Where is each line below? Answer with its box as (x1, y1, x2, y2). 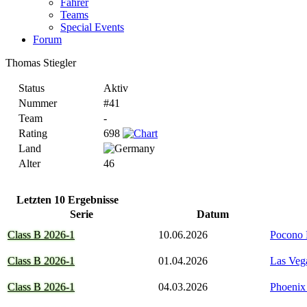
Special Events (60, 21, 124, 33)
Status (19, 82, 45, 94)
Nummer (19, 97, 57, 109)
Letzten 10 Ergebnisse (16, 193, 119, 206)
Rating (19, 127, 47, 139)
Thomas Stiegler (5, 56, 76, 69)
